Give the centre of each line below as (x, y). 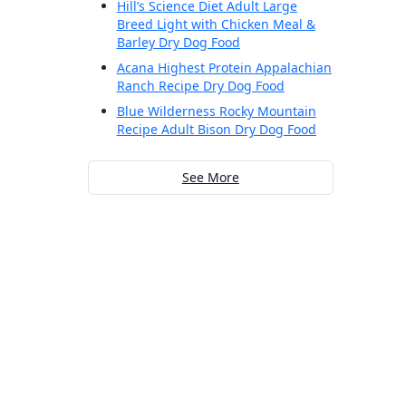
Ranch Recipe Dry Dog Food (200, 86)
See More (210, 178)
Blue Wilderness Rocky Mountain (216, 111)
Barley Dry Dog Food (178, 43)
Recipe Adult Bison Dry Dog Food (216, 130)
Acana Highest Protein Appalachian (224, 68)
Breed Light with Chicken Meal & (216, 24)
